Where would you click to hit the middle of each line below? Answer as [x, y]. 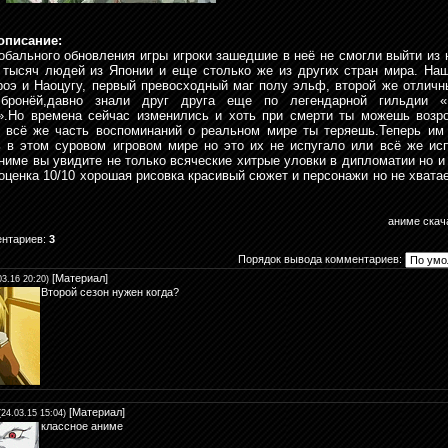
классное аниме [82, 426]
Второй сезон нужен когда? [110, 292]
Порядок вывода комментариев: [320, 258]
